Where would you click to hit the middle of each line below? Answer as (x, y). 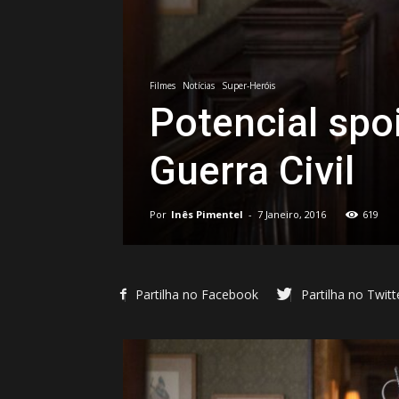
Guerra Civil (252, 171)
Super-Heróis (248, 85)
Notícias (199, 85)
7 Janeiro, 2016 (292, 214)
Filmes (163, 85)
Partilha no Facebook (197, 294)
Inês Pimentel (207, 214)
